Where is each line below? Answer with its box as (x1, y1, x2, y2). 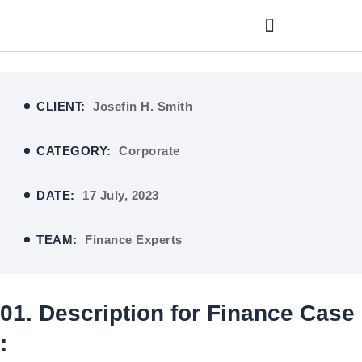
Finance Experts (85, 233, 183, 246)
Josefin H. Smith (93, 99, 192, 113)
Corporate (119, 144, 180, 158)
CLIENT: (36, 99, 89, 113)
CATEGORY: (36, 144, 115, 158)
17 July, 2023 (82, 188, 159, 202)
